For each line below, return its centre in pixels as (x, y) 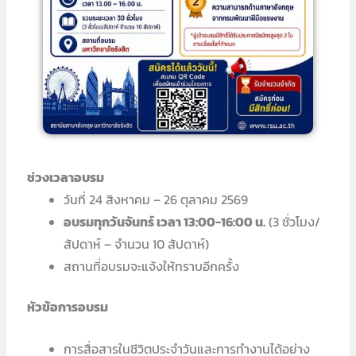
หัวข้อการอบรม (68, 308)
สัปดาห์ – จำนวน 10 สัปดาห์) (137, 245)
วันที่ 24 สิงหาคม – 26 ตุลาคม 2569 (158, 200)
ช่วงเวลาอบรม (65, 178)
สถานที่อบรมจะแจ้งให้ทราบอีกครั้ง (152, 267)
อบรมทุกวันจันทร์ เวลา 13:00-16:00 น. (165, 222)
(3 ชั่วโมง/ (293, 222)
